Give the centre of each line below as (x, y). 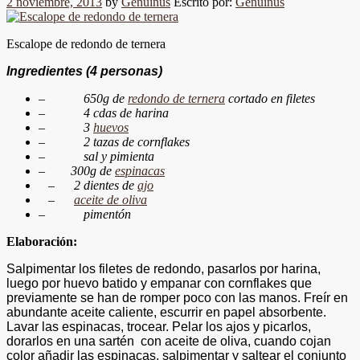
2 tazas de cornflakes (137, 141)
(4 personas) (123, 71)
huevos (111, 127)
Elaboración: (42, 241)
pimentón (107, 214)
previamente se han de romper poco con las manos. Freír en (177, 297)
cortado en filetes (270, 98)
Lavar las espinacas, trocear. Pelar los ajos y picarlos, (159, 326)
